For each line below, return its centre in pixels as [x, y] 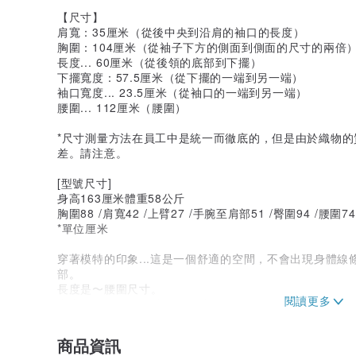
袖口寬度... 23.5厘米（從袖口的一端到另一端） [182, 92]
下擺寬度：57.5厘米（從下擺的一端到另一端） [181, 77]
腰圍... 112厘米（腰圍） [122, 107]
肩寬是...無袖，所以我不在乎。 [139, 303]
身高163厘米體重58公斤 [122, 197]
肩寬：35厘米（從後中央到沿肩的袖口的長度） [181, 31]
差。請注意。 [93, 152]
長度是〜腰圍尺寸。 [110, 288]
